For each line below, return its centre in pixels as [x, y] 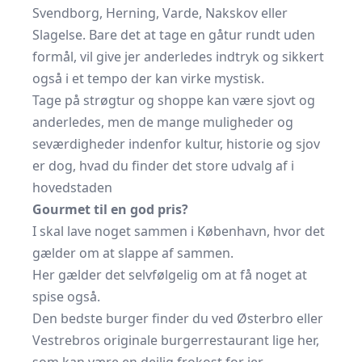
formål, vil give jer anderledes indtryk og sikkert [178, 57]
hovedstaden [72, 187]
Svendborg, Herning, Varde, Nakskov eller [160, 13]
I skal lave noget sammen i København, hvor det [179, 231]
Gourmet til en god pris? [110, 209]
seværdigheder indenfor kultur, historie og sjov [176, 144]
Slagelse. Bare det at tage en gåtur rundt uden [174, 35]
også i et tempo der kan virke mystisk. [148, 78]
